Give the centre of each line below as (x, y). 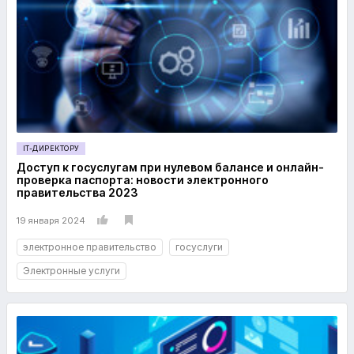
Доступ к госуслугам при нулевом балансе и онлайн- (170, 167)
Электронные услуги (72, 271)
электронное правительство (90, 247)
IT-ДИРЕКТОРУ (51, 148)
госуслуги (199, 247)
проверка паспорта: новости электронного (143, 180)
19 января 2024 (51, 220)
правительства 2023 (77, 192)
